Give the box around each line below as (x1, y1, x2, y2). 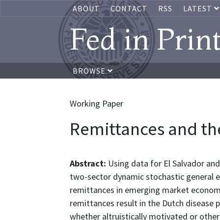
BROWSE (73, 66, 108, 76)
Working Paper (70, 98, 123, 109)
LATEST (183, 3, 214, 13)
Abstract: (70, 158, 108, 169)
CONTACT (110, 3, 147, 13)
